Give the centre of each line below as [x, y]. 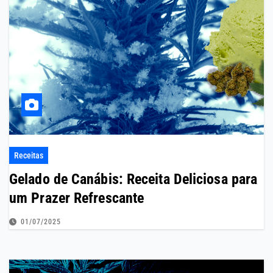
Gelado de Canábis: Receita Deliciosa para [133, 179]
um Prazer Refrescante [77, 198]
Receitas [29, 156]
